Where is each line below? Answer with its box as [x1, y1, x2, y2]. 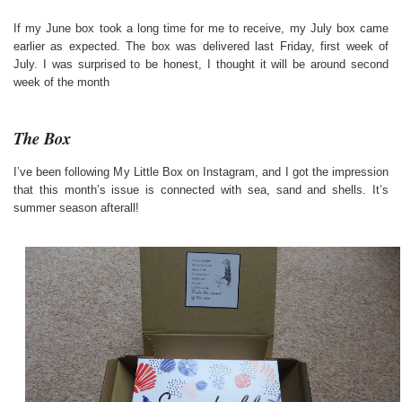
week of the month [13, 74, 109, 89]
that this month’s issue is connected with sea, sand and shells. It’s [13, 182, 389, 197]
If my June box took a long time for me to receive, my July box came [13, 21, 389, 35]
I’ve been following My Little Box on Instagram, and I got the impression [13, 164, 389, 179]
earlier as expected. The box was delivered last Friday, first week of [13, 39, 389, 53]
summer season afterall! [13, 200, 139, 214]
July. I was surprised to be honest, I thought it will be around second [13, 57, 389, 71]
